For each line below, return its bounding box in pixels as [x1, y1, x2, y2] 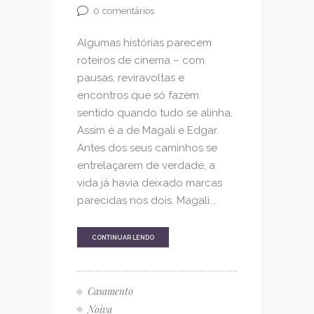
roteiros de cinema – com [77, 53, 205, 67]
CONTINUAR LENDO [92, 233, 154, 241]
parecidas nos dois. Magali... [77, 193, 216, 207]
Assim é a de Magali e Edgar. [77, 123, 219, 137]
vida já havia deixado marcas [77, 176, 222, 189]
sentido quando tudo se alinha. [77, 106, 233, 119]
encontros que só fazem [77, 88, 199, 102]
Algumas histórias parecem [77, 36, 212, 49]
